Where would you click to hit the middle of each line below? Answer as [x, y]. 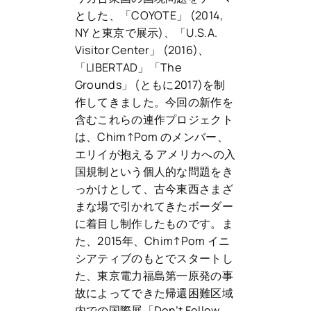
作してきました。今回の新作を [154, 102]
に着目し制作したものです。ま [154, 224]
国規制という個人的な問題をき [154, 172]
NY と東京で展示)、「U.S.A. [146, 33]
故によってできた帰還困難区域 [154, 293]
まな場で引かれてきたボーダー [154, 207]
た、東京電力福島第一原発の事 [154, 276]
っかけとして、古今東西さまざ [154, 189]
